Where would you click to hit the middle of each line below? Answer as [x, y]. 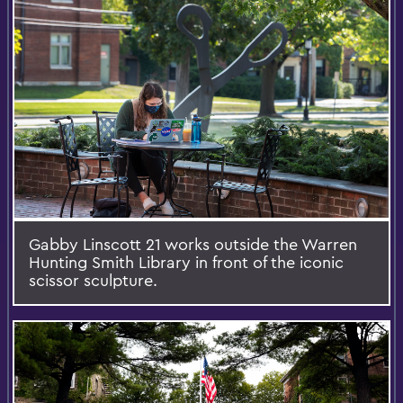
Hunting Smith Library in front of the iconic [186, 262]
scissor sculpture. [93, 280]
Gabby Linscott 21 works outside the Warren [193, 244]
